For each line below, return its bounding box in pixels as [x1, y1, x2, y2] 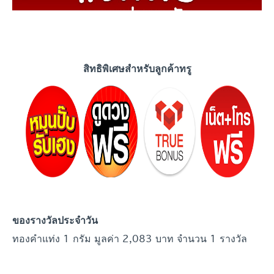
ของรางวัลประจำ [12, 214, 86, 227]
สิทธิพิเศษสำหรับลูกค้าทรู [83, 62, 191, 75]
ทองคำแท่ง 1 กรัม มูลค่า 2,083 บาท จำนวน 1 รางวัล [12, 231, 254, 246]
